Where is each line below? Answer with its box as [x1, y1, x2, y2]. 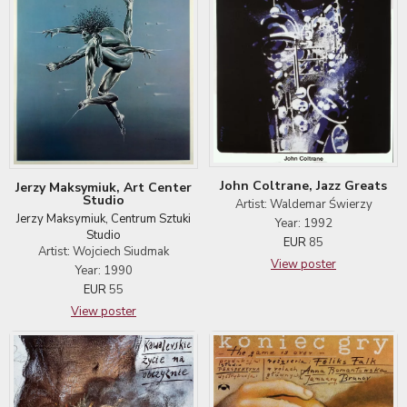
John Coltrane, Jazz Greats [220, 177, 387, 195]
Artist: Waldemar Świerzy [234, 196, 372, 213]
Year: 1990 [74, 262, 133, 279]
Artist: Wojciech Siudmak [38, 243, 169, 260]
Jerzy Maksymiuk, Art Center [15, 178, 192, 196]
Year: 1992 [274, 215, 333, 233]
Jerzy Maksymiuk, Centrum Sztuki [16, 210, 191, 227]
